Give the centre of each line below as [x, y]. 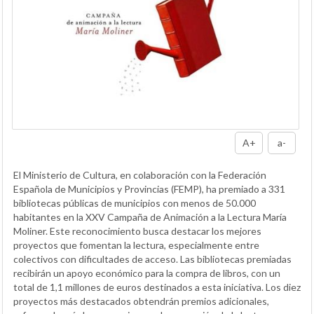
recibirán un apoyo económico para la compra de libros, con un [147, 273]
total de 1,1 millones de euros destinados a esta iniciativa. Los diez [157, 287]
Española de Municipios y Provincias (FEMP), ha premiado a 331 [149, 189]
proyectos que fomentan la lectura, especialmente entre [136, 245]
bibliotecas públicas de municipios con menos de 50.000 [135, 203]
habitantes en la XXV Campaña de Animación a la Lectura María [150, 217]
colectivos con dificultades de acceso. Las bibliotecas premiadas [152, 259]
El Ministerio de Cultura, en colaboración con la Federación [140, 175]
